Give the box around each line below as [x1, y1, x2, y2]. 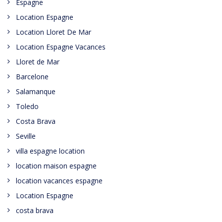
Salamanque [16, 87, 55, 96]
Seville [16, 131, 36, 141]
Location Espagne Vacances [16, 42, 106, 52]
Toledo [16, 102, 39, 111]
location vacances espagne [16, 176, 103, 185]
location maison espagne [16, 161, 97, 170]
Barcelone [16, 72, 49, 81]
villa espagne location [16, 146, 85, 156]
